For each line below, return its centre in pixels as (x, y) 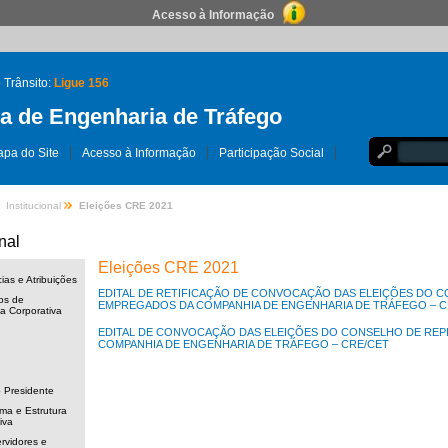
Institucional (33, 205)
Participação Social (271, 153)
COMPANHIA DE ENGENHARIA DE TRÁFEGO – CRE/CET (243, 344)
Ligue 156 (81, 83)
